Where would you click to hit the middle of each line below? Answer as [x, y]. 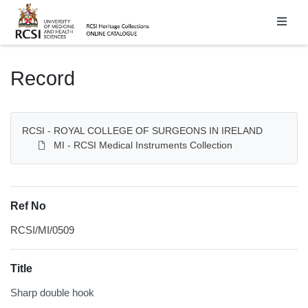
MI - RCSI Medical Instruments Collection [143, 145]
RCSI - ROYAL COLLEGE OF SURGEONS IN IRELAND [142, 130]
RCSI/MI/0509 [42, 230]
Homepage [37, 7]
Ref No [28, 206]
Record [43, 78]
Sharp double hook [52, 292]
